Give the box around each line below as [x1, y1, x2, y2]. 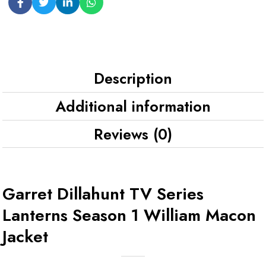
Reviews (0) [94, 123, 172, 145]
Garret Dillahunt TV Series [2, 181, 204, 206]
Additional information [55, 95, 211, 117]
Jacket [2, 224, 48, 249]
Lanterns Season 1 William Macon [2, 202, 256, 227]
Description [94, 67, 172, 89]
